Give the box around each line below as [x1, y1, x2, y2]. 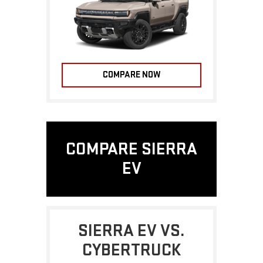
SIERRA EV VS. [78, 220, 185, 242]
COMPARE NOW [102, 69, 161, 81]
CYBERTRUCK [82, 240, 181, 261]
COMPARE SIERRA [66, 139, 197, 160]
